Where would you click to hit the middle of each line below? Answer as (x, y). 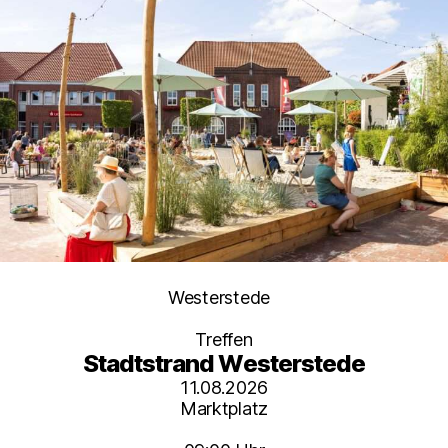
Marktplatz (224, 408)
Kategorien (267, 296)
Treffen (224, 339)
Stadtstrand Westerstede (224, 363)
